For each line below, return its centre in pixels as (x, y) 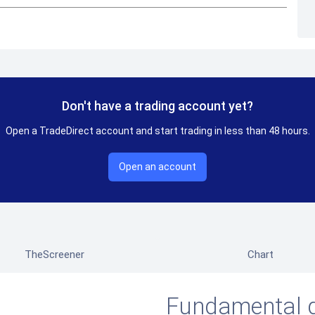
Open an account (157, 167)
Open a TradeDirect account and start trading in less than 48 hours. (157, 131)
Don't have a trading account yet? (157, 106)
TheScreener (55, 255)
